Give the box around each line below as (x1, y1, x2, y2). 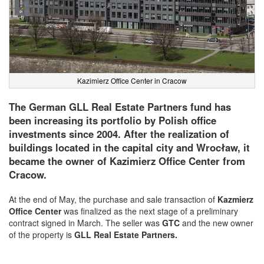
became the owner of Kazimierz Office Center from (9, 154, 245, 169)
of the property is (9, 229, 74, 241)
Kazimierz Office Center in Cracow (77, 75, 187, 86)
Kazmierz (217, 193, 253, 206)
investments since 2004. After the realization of (9, 127, 229, 141)
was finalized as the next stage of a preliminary (64, 205, 238, 217)
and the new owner (182, 217, 253, 229)
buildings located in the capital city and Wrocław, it (9, 140, 250, 155)
